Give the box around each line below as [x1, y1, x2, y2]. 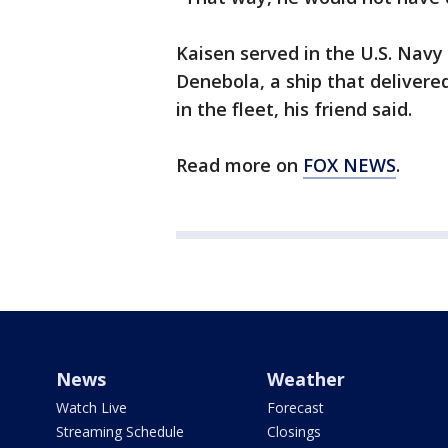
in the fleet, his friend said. [176, 97, 412, 122]
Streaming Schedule [56, 422, 184, 442]
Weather [266, 367, 345, 392]
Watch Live [56, 398, 127, 418]
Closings [266, 422, 321, 442]
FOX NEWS [303, 153, 396, 178]
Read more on [176, 153, 303, 178]
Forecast [266, 398, 324, 418]
